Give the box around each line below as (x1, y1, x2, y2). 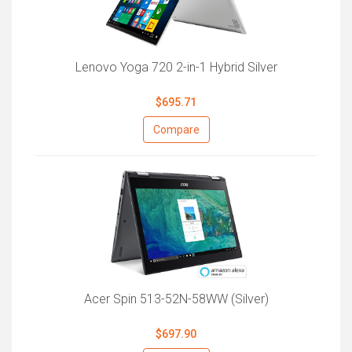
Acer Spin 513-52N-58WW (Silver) (83, 291, 269, 307)
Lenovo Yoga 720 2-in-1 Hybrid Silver (75, 59, 277, 75)
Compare (152, 123, 200, 136)
